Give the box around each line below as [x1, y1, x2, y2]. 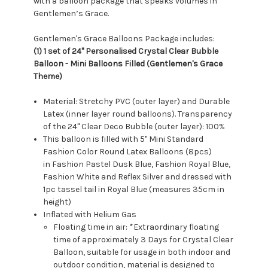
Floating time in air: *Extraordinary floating [53, 222, 219, 233]
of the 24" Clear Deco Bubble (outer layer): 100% [43, 121, 226, 132]
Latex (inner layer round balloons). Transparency [43, 109, 233, 120]
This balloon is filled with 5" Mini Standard [43, 134, 204, 145]
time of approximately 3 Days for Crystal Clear [53, 234, 233, 245]
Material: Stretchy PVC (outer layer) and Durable [43, 96, 230, 107]
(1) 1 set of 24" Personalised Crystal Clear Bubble [33, 46, 218, 57]
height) [43, 197, 74, 208]
